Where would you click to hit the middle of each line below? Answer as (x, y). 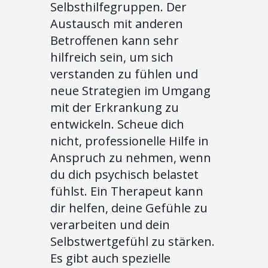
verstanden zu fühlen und (124, 74)
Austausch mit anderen (117, 24)
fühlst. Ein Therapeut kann (127, 191)
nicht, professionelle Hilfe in (130, 141)
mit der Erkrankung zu (115, 108)
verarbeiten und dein (110, 225)
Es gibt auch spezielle (110, 258)
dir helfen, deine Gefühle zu (129, 208)
